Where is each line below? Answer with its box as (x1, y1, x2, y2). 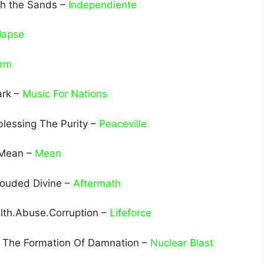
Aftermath (73, 177, 121, 189)
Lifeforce (110, 207, 151, 219)
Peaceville (99, 117, 147, 130)
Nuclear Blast (150, 236, 213, 249)
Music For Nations (22, 88, 107, 100)
